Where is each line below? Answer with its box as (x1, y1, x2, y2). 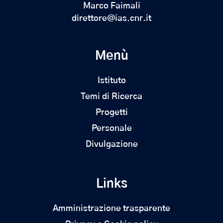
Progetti (95, 108, 128, 116)
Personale (91, 123, 132, 132)
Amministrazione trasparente (53, 204, 170, 213)
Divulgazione (85, 139, 138, 148)
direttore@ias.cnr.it (72, 13, 151, 22)
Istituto (97, 76, 126, 85)
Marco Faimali (83, 1, 140, 10)
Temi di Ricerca (81, 92, 142, 101)
